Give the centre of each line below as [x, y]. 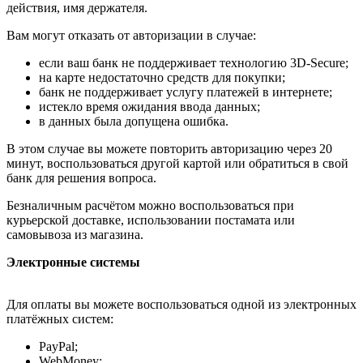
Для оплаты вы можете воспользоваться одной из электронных [181, 304]
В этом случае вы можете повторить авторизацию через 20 [169, 148]
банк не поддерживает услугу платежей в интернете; [186, 92]
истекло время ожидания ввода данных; [149, 106]
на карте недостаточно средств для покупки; [162, 77]
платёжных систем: [60, 318]
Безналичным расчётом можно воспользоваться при [150, 205]
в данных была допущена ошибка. [134, 121]
